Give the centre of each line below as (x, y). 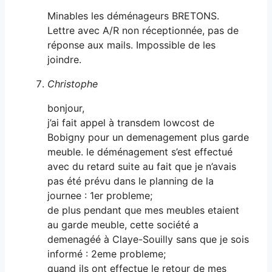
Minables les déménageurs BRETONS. (133, 15)
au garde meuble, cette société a (123, 224)
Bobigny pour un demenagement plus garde (148, 137)
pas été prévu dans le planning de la (131, 181)
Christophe (73, 83)
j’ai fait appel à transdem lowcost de (131, 122)
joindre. (64, 59)
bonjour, (66, 108)
